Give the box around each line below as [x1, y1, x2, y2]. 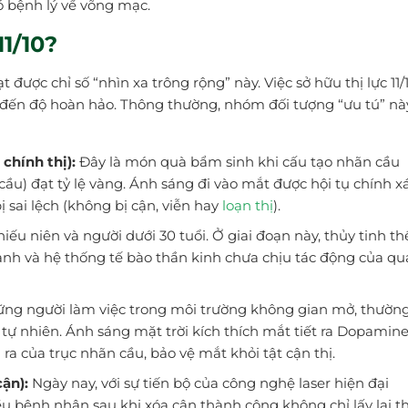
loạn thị [221, 197, 273, 215]
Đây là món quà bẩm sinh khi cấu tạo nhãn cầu [75, 153, 400, 171]
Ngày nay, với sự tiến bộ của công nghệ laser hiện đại [27, 374, 389, 393]
